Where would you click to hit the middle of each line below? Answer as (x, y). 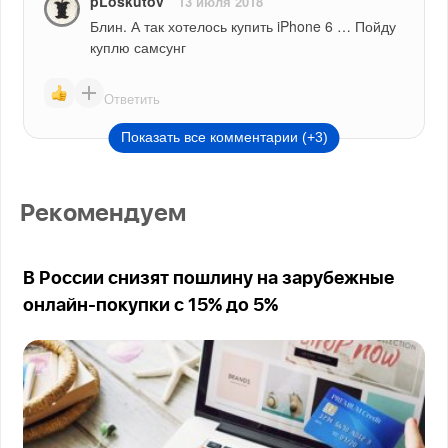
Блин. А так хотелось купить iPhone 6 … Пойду (243, 26)
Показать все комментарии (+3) (224, 137)
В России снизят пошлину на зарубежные (209, 279)
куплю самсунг (138, 47)
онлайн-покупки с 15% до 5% (151, 306)
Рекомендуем (103, 214)
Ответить (132, 98)
